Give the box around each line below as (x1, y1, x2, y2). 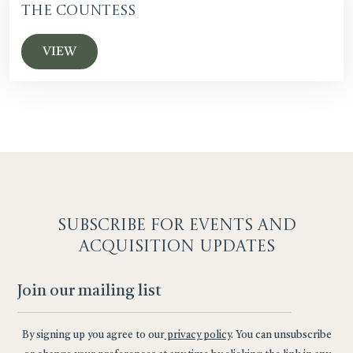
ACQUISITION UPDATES (78, 239, 275, 255)
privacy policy (164, 330, 231, 340)
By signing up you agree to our (21, 330, 165, 340)
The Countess (21, 4, 136, 18)
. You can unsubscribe (230, 330, 332, 340)
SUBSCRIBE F (57, 217, 160, 234)
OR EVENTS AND (159, 217, 296, 234)
